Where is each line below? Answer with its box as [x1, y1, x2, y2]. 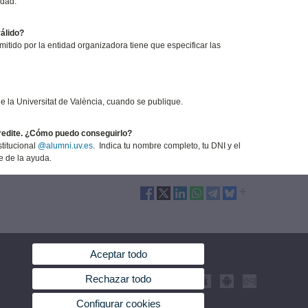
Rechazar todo [85, 273, 152, 285]
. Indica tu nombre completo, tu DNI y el [92, 141, 241, 151]
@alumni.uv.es [37, 141, 93, 151]
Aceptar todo [89, 248, 147, 261]
